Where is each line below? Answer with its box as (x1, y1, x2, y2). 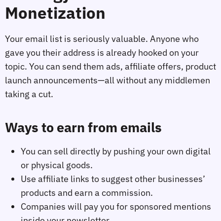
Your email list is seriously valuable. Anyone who (5, 33, 199, 45)
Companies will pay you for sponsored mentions (21, 201, 211, 213)
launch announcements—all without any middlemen (5, 74, 210, 86)
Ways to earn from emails (5, 118, 162, 136)
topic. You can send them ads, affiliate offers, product (5, 61, 216, 73)
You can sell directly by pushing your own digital (21, 146, 211, 157)
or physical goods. (21, 159, 93, 171)
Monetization (5, 2, 106, 24)
